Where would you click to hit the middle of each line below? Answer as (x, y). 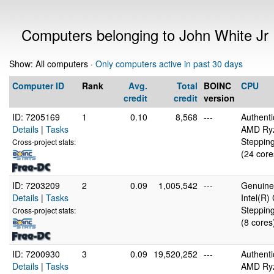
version (219, 98)
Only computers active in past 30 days (169, 64)
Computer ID (38, 86)
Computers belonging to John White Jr (145, 35)
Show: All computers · (52, 64)
